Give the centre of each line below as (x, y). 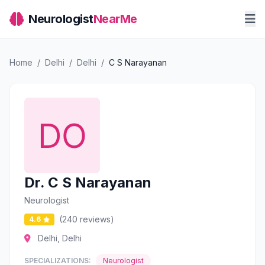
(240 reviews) (87, 219)
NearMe (115, 19)
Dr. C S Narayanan (88, 182)
